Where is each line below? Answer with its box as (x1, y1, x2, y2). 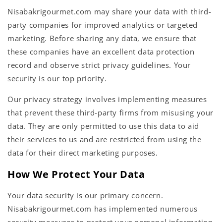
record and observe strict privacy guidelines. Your (7, 60, 191, 70)
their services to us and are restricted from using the (7, 134, 202, 145)
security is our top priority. (7, 73, 107, 84)
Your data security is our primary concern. (7, 190, 164, 201)
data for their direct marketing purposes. (7, 148, 158, 158)
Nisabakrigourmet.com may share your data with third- (7, 6, 212, 17)
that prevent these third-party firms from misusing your (7, 108, 214, 118)
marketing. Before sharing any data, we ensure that (7, 33, 197, 44)
